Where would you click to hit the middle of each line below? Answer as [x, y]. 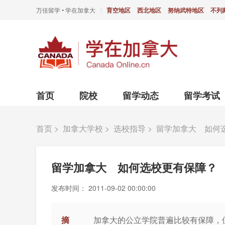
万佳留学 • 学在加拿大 [66, 10]
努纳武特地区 [186, 10]
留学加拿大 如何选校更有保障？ [134, 167]
